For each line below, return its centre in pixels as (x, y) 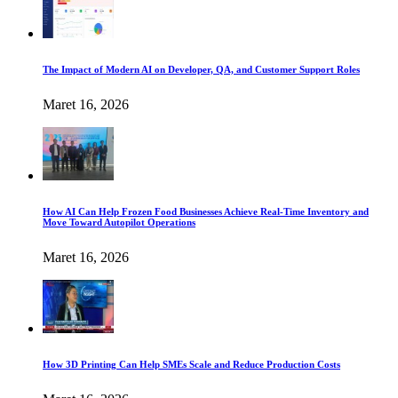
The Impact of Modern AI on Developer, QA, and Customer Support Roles (201, 70)
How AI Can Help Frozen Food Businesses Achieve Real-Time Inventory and (206, 212)
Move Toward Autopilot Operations (119, 223)
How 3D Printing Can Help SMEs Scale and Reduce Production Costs (191, 365)
